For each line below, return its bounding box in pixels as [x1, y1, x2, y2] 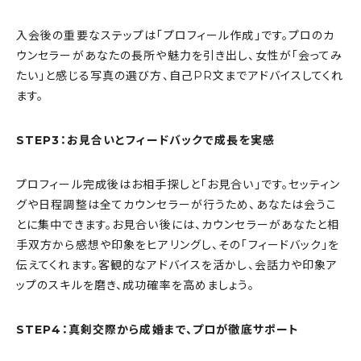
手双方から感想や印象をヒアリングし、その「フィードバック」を [16, 238, 340, 253]
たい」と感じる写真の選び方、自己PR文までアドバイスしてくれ [16, 68, 344, 84]
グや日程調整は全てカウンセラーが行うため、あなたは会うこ [16, 197, 338, 213]
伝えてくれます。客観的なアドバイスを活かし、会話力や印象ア [16, 258, 338, 273]
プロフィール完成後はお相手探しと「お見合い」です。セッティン [16, 177, 341, 193]
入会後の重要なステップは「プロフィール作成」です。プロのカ [16, 28, 335, 44]
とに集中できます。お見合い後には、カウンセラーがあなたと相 [16, 218, 340, 233]
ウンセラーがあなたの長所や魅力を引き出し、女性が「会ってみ [16, 48, 343, 64]
